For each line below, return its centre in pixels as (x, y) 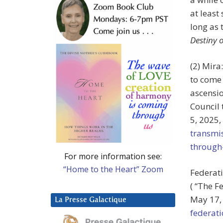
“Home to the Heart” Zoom (113, 169)
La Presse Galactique (91, 200)
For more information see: (113, 156)
